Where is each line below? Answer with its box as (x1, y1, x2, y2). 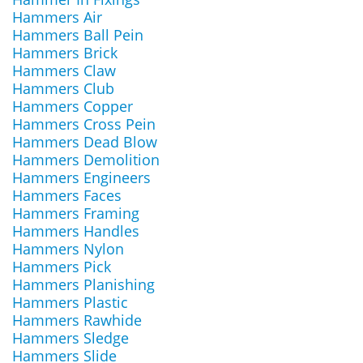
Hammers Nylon (12, 239, 124, 258)
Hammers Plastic (12, 293, 128, 312)
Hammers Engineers (12, 168, 151, 187)
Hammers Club (12, 79, 114, 98)
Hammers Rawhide (12, 310, 142, 330)
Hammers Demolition (12, 150, 160, 169)
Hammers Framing (12, 203, 139, 223)
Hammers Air (12, 7, 102, 27)
